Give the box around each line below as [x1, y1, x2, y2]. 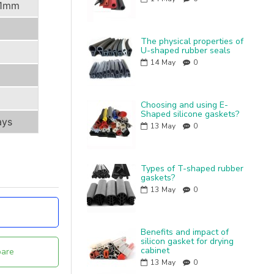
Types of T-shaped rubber [141, 163, 244, 175]
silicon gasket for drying [141, 235, 234, 248]
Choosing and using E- [141, 99, 229, 111]
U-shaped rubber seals [141, 45, 231, 57]
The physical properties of [141, 35, 244, 48]
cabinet [141, 245, 170, 257]
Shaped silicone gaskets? [141, 108, 240, 120]
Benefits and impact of [141, 226, 229, 239]
